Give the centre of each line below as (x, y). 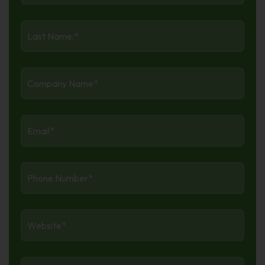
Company (46, 74)
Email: (37, 121)
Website (42, 216)
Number (41, 182)
